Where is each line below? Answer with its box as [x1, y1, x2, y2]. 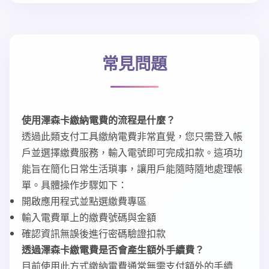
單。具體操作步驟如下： [22, 178, 127, 192]
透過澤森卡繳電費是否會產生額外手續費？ [22, 243, 204, 256]
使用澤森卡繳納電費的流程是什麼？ [22, 113, 175, 127]
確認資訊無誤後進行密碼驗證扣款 [22, 226, 166, 240]
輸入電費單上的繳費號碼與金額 [22, 210, 156, 224]
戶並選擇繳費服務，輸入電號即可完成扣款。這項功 [22, 145, 243, 159]
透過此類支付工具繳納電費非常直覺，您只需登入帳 [22, 129, 243, 143]
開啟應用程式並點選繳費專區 [22, 194, 147, 208]
